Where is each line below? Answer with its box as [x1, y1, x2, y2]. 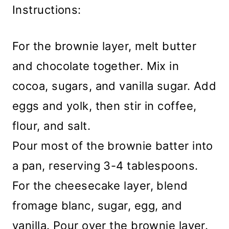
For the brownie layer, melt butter [12, 39, 196, 53]
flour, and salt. [12, 119, 91, 133]
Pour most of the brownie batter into [12, 139, 213, 153]
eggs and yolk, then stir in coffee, [12, 99, 197, 113]
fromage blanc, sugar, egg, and [12, 199, 182, 213]
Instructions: [12, 3, 81, 17]
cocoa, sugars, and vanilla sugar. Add [12, 79, 217, 93]
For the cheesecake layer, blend [12, 179, 188, 193]
